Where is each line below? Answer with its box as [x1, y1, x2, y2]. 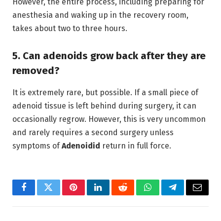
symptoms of [12, 141, 62, 150]
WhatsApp [147, 190, 185, 199]
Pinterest [73, 190, 104, 199]
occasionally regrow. [12, 114, 86, 124]
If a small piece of [134, 87, 198, 97]
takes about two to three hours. [12, 23, 127, 33]
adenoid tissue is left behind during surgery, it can [12, 101, 196, 110]
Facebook [23, 190, 58, 199]
